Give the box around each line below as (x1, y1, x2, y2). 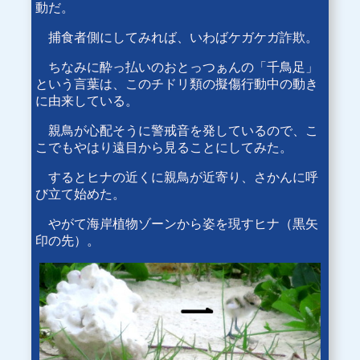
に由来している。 (35, 93, 138, 109)
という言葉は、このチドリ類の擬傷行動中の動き (35, 76, 318, 92)
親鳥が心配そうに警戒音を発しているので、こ (35, 123, 318, 139)
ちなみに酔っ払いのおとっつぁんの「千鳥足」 (35, 59, 318, 76)
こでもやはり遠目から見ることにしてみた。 (35, 140, 292, 156)
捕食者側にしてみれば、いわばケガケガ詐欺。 (35, 30, 318, 46)
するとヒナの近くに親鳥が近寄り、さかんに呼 (35, 170, 318, 186)
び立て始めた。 (35, 186, 125, 202)
